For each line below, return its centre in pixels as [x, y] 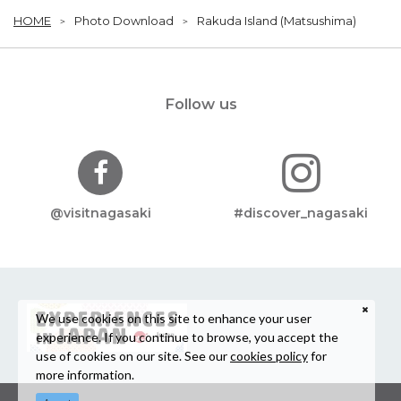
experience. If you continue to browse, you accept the [187, 337]
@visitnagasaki [100, 213]
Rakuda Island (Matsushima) [277, 21]
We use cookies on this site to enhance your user [174, 318]
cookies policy [269, 355]
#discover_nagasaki [301, 213]
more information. [85, 374]
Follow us [200, 104]
